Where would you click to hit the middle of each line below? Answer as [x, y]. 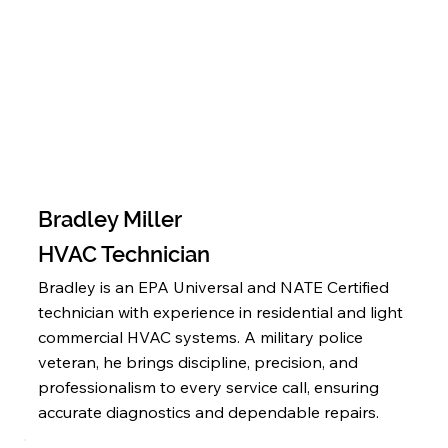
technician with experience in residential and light [220, 312]
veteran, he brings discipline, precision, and [198, 362]
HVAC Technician [126, 254]
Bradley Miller [110, 219]
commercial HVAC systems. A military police [200, 337]
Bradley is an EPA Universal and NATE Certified [213, 287]
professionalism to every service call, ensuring [208, 387]
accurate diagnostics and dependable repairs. [208, 412]
